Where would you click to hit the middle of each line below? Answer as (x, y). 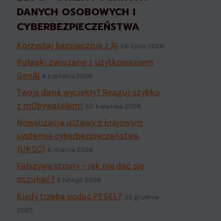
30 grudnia (142, 197)
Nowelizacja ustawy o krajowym (80, 123)
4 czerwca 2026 (68, 76)
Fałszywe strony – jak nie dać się (81, 166)
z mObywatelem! (50, 106)
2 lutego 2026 (79, 180)
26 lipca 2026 (143, 46)
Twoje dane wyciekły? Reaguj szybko (89, 92)
